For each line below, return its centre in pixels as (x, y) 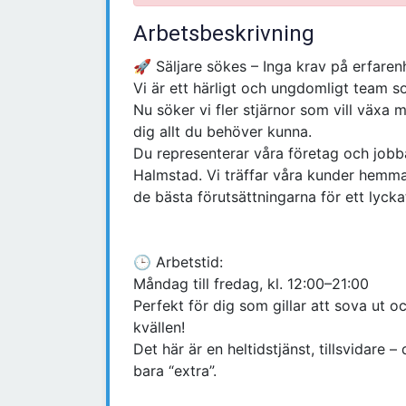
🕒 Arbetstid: (178, 262)
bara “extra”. (175, 371)
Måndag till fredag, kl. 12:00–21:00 (251, 284)
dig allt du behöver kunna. (222, 132)
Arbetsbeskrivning (224, 34)
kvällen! (159, 328)
